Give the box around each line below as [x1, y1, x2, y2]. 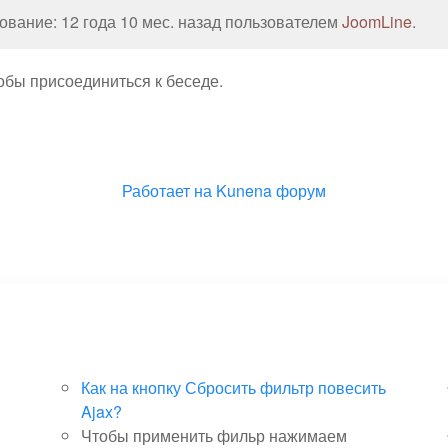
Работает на [122, 179, 212, 202]
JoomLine [342, 10, 413, 33]
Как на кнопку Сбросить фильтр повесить [80, 376, 386, 399]
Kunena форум [216, 179, 326, 202]
